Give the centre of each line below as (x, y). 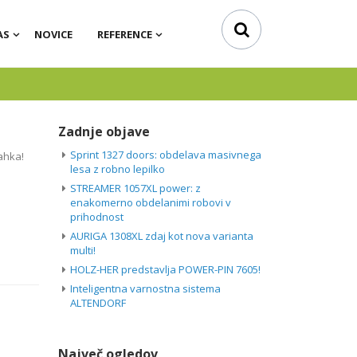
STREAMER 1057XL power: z (135, 188)
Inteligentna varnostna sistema (145, 289)
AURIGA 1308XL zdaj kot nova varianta (162, 236)
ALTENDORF (98, 303)
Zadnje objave (104, 132)
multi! (83, 251)
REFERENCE (125, 34)
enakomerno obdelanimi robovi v (151, 203)
